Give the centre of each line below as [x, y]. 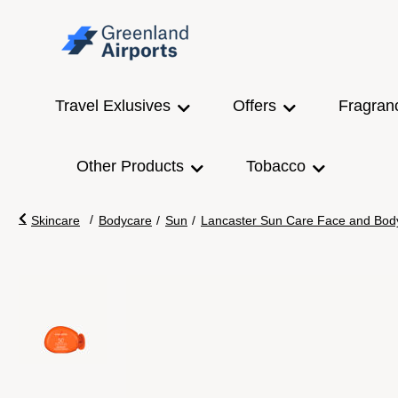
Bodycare [125, 220]
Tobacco [276, 166]
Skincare [56, 220]
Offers [255, 106]
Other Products [130, 166]
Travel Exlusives [113, 106]
